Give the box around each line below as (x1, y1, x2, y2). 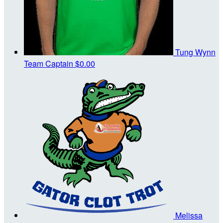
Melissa (175, 210, 203, 222)
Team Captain (24, 58, 73, 70)
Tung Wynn (175, 46, 216, 58)
